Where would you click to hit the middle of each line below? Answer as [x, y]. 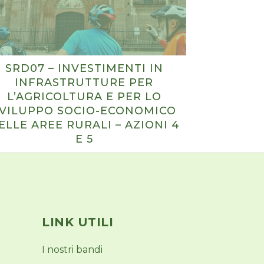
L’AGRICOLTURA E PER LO [84, 97]
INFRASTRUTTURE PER [84, 82]
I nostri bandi [72, 250]
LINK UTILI [77, 222]
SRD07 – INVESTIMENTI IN [84, 68]
